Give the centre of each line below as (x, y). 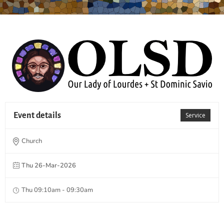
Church (32, 141)
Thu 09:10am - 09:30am (57, 190)
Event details (37, 115)
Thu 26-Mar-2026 (49, 165)
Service (195, 115)
